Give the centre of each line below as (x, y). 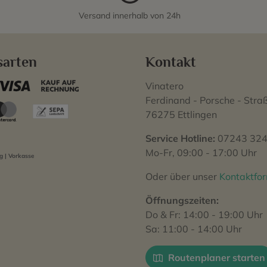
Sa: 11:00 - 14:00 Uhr (194, 229)
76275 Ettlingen (181, 114)
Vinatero (164, 86)
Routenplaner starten (215, 257)
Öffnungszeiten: (182, 200)
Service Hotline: (180, 138)
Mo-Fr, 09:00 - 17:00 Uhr (201, 153)
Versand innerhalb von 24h (130, 15)
